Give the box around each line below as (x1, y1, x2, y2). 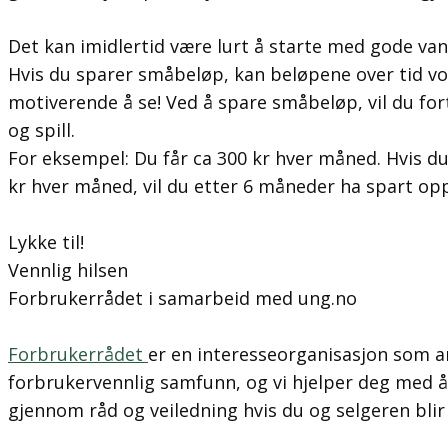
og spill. (8, 118, 75, 142)
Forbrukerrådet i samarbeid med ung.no (8, 286, 357, 310)
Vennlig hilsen (8, 258, 128, 282)
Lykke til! (8, 230, 84, 254)
